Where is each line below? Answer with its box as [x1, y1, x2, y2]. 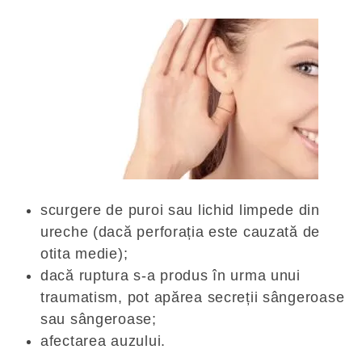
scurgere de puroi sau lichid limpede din [40, 201, 320, 218]
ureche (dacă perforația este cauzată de [40, 223, 321, 240]
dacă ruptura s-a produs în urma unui [40, 267, 301, 284]
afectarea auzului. [40, 332, 166, 349]
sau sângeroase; [40, 310, 157, 327]
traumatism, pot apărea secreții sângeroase [40, 288, 345, 305]
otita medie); [40, 245, 128, 262]
